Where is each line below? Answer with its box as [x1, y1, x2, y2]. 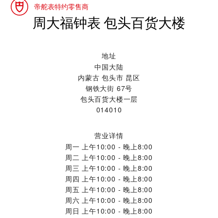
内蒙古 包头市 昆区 [77, 73, 140, 82]
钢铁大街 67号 [85, 83, 133, 93]
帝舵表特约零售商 [34, 2, 89, 12]
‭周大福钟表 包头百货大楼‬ [33, 15, 185, 32]
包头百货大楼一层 [80, 94, 138, 104]
